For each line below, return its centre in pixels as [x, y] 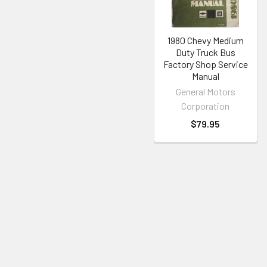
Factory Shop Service [205, 64]
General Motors [205, 91]
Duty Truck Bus [205, 52]
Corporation [206, 105]
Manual [205, 76]
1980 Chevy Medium [205, 40]
